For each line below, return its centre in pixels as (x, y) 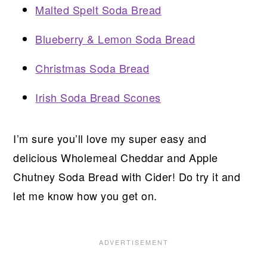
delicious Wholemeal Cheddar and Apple (116, 158)
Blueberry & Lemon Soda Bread (115, 39)
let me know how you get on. (85, 196)
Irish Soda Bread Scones (98, 97)
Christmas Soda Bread (92, 68)
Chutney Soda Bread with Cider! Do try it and (127, 177)
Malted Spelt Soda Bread (98, 10)
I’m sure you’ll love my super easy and (110, 139)
